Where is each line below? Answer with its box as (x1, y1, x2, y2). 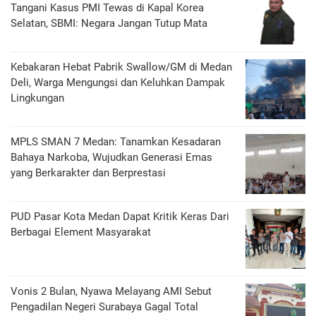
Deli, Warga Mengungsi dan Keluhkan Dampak (11, 76, 225, 90)
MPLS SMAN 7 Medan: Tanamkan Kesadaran (11, 135, 221, 149)
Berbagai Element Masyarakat (11, 226, 151, 239)
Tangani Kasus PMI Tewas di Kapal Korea (11, 1, 204, 15)
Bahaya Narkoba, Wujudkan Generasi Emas (11, 151, 212, 164)
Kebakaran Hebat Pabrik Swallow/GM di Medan (11, 61, 232, 74)
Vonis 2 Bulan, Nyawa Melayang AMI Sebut (11, 285, 212, 298)
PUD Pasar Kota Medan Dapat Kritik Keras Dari (11, 210, 229, 224)
